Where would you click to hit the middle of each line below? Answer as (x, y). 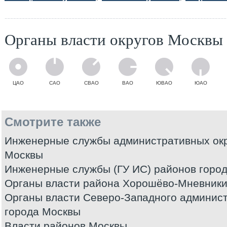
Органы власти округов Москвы (114, 39)
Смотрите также (53, 122)
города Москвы (43, 212)
